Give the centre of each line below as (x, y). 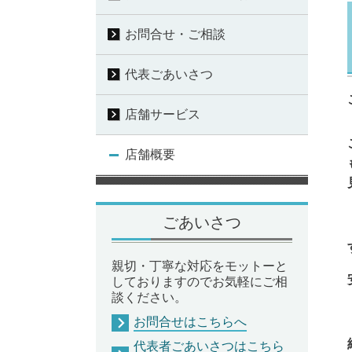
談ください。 (149, 297)
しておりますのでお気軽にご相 (200, 281)
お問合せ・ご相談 (175, 35)
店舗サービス (163, 115)
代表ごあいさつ (169, 75)
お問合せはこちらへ (190, 322)
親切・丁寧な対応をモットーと (200, 266)
